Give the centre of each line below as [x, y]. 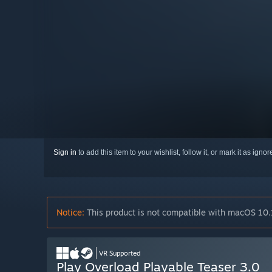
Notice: [70, 212]
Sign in [65, 153]
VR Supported [120, 253]
